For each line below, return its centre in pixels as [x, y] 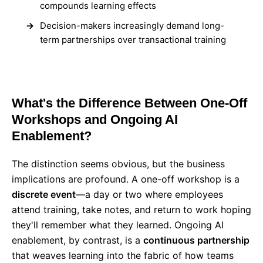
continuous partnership [196, 240]
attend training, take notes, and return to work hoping [131, 210]
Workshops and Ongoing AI [95, 119]
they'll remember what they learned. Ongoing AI [118, 225]
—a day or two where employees [149, 194]
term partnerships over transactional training [133, 40]
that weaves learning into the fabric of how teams [123, 255]
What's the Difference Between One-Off [129, 103]
